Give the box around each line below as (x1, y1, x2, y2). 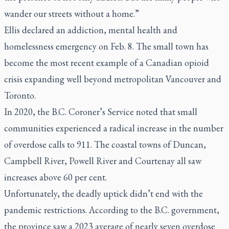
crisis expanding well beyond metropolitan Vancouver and (4, 73, 221, 85)
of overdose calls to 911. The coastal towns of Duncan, (4, 138, 206, 150)
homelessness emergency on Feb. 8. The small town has (4, 40, 209, 52)
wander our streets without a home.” (4, 7, 139, 19)
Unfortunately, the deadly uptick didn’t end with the (4, 187, 203, 199)
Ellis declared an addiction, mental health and (4, 24, 177, 36)
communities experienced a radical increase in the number (4, 122, 223, 134)
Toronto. (4, 89, 36, 101)
